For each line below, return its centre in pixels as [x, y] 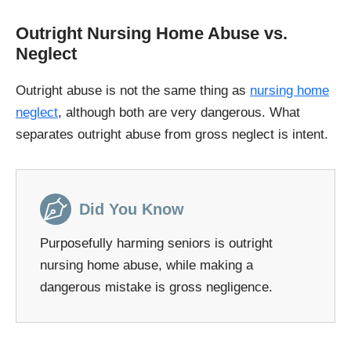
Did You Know [132, 210]
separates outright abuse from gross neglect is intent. [172, 135]
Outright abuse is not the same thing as [133, 91]
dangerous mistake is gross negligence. [156, 288]
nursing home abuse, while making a [147, 266]
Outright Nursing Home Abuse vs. [152, 34]
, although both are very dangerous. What [179, 113]
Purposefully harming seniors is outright [156, 244]
